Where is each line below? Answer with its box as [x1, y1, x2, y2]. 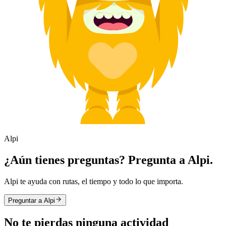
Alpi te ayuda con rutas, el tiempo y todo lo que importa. [4, 177, 183, 186]
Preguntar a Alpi [8, 197, 55, 205]
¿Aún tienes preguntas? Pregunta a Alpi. [4, 153, 213, 167]
